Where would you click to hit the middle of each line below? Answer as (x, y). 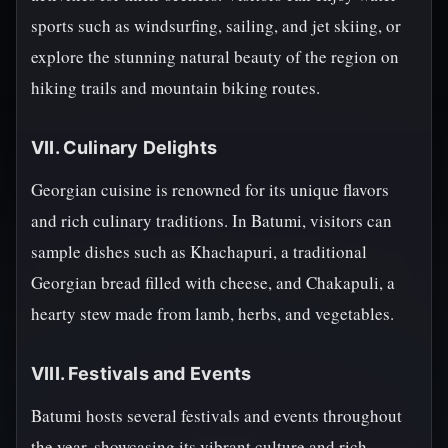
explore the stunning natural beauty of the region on (215, 56)
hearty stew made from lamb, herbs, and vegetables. (212, 313)
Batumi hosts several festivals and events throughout (216, 415)
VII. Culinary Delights (124, 147)
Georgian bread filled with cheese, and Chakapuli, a (213, 282)
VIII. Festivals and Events (141, 373)
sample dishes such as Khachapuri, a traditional (199, 251)
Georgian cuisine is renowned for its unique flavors (210, 189)
